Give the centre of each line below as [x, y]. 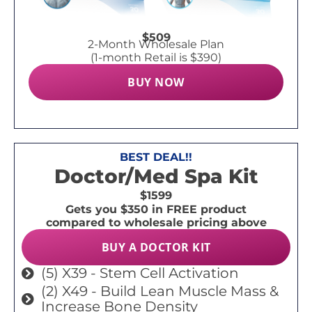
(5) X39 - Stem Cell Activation [140, 273]
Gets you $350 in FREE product [156, 209]
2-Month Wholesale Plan [156, 44]
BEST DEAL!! [156, 157]
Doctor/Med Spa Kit [156, 176]
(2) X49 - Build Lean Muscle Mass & [159, 291]
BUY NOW [156, 82]
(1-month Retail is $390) [156, 57]
